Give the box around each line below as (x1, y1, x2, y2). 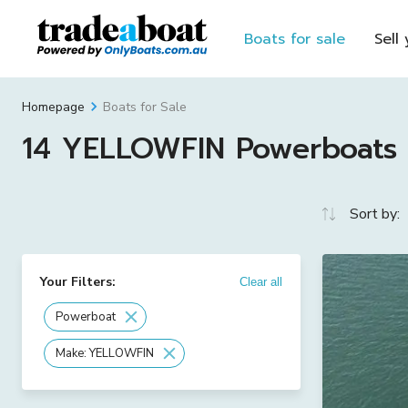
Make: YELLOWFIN (56, 344, 154, 362)
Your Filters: (40, 273, 116, 291)
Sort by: (350, 204, 400, 224)
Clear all (240, 275, 282, 289)
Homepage (22, 98, 85, 116)
